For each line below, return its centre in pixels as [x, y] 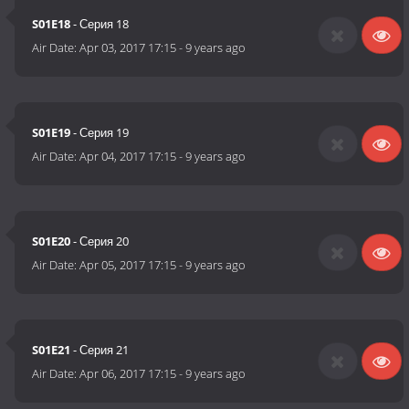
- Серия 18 [100, 24]
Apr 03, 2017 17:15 [128, 48]
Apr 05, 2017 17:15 [128, 265]
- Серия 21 [100, 350]
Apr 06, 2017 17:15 [128, 374]
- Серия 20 [100, 241]
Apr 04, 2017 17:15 [128, 157]
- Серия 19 [100, 133]
